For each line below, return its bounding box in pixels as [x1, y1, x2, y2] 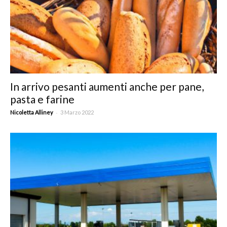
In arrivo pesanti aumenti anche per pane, [10, 80, 204, 93]
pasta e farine [10, 92, 74, 105]
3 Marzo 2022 [60, 108, 94, 116]
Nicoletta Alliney [10, 108, 53, 116]
